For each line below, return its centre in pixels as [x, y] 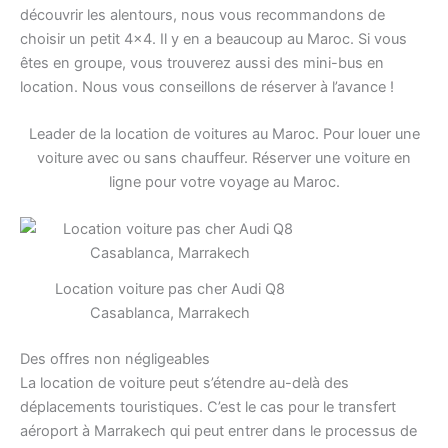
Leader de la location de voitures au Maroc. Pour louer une [224, 134]
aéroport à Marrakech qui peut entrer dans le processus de [218, 431]
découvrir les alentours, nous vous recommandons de [202, 14]
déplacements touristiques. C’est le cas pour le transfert [208, 407]
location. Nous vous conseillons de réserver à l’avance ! [207, 86]
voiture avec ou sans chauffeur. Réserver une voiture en [224, 158]
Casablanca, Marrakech [170, 313]
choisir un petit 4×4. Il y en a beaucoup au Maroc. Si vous [213, 38]
